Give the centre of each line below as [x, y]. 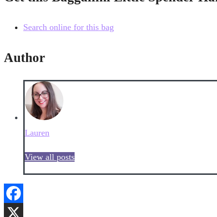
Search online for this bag [69, 27]
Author [24, 57]
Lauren [37, 133]
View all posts [50, 157]
